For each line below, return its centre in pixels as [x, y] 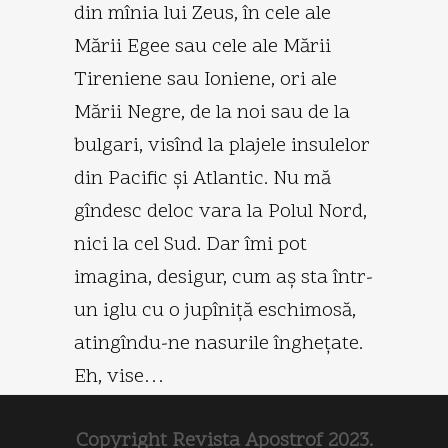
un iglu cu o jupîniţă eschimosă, [215, 310]
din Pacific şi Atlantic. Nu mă [202, 178]
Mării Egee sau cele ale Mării [202, 46]
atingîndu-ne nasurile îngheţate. [218, 343]
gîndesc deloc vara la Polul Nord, [220, 211]
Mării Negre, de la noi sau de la [212, 112]
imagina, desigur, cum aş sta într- [223, 277]
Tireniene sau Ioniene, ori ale [205, 79]
